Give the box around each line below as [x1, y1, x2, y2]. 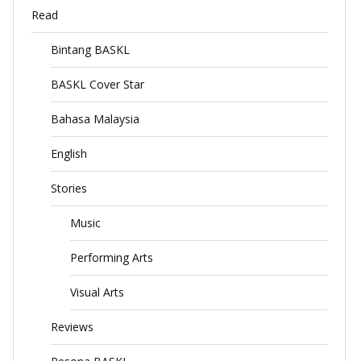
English [50, 146, 87, 162]
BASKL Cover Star [50, 77, 144, 93]
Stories [50, 180, 87, 197]
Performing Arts [69, 250, 153, 266]
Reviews [50, 319, 93, 335]
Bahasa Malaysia [50, 111, 139, 127]
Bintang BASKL [50, 42, 130, 58]
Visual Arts [69, 284, 124, 301]
